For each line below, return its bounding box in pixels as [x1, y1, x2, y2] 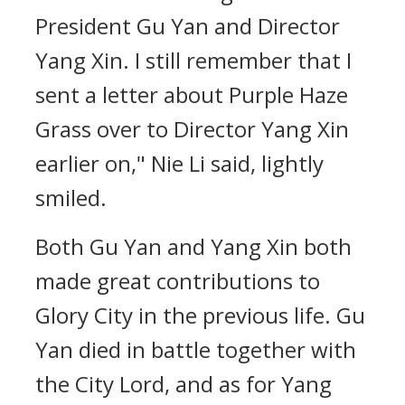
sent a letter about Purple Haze [35, 80, 348, 109]
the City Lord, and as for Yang [35, 369, 332, 399]
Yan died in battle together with [35, 334, 356, 364]
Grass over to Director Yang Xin [35, 114, 349, 144]
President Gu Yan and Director [35, 11, 340, 41]
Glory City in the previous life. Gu [35, 300, 365, 330]
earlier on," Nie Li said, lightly [35, 148, 324, 178]
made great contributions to [35, 266, 320, 296]
